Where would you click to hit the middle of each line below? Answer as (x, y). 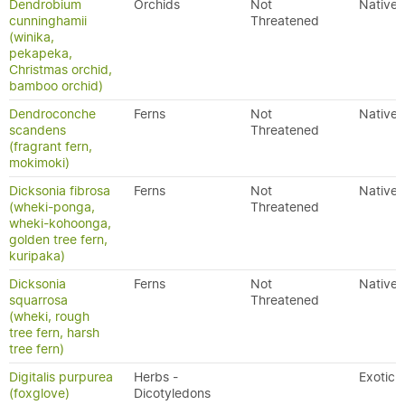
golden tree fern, (58, 240)
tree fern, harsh (54, 333)
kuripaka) (37, 256)
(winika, (32, 37)
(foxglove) (39, 393)
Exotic (377, 377)
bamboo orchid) (56, 86)
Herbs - (156, 377)
